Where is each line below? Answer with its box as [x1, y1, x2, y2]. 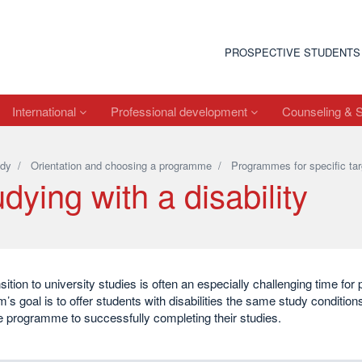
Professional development [111, 102, 250, 120]
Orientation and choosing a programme [30, 158, 212, 173]
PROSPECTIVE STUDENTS [225, 44, 360, 60]
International [12, 102, 79, 120]
